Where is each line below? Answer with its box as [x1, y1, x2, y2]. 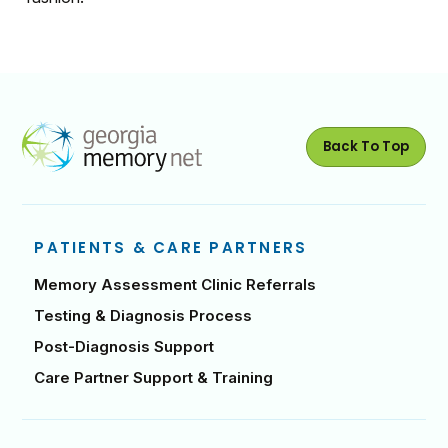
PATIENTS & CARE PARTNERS [34, 237, 308, 259]
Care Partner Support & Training [34, 368, 274, 388]
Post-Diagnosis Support [34, 337, 215, 357]
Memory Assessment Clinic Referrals [34, 275, 317, 295]
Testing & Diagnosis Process [34, 306, 253, 326]
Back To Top [322, 137, 409, 157]
